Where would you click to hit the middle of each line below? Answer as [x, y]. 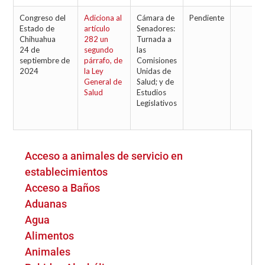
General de [103, 82]
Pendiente [207, 18]
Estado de [37, 28]
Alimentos [50, 236]
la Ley [94, 71]
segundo [99, 50]
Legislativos [157, 103]
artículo [97, 28]
